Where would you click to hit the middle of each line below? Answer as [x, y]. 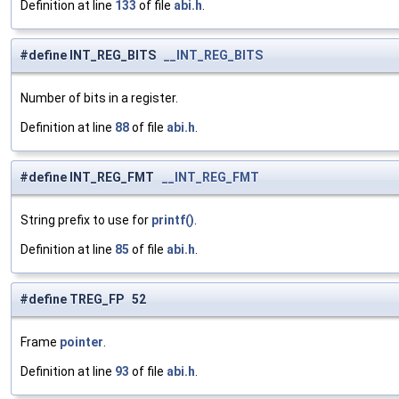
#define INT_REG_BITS [92, 56]
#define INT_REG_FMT [91, 178]
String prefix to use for [86, 220]
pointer [81, 342]
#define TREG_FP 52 [83, 300]
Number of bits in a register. [99, 98]
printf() [173, 220]
